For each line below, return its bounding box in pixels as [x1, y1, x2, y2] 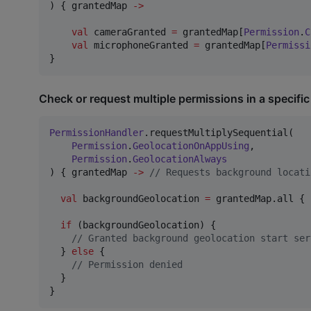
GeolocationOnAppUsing [133, 140, 249, 151]
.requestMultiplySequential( [144, 126, 294, 138]
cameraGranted [88, 26, 171, 38]
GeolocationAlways [133, 153, 227, 165]
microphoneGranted [88, 40, 194, 51]
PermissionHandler [49, 126, 144, 138]
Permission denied [83, 258, 183, 270]
